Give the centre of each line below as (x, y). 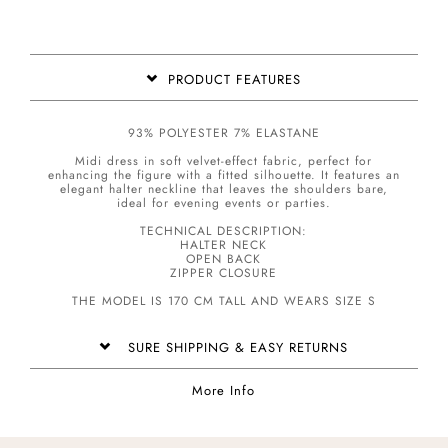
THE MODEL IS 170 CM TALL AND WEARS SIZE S (224, 301)
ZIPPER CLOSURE (224, 273)
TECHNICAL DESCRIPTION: (224, 231)
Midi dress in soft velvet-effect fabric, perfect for (224, 161)
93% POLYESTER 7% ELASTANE (224, 133)
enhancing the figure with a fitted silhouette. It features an (224, 175)
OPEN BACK (224, 259)
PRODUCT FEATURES (230, 80)
